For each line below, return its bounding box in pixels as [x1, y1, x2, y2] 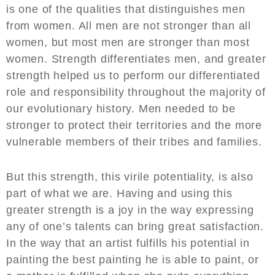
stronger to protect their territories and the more [6, 119, 262, 132]
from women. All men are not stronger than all [6, 20, 251, 33]
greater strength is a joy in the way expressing [6, 204, 254, 217]
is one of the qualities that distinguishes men [6, 3, 246, 16]
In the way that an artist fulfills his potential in [6, 237, 250, 250]
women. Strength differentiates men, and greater [6, 53, 266, 66]
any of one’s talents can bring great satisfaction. [6, 220, 264, 233]
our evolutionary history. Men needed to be [6, 103, 236, 115]
